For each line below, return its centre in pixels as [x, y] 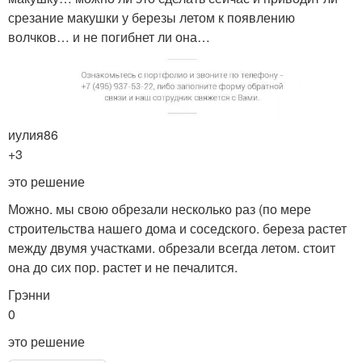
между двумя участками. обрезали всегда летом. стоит [172, 247]
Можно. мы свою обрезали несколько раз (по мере [160, 208]
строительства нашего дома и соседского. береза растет [177, 228]
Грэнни [29, 294]
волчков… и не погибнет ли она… [109, 36]
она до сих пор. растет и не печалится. [123, 267]
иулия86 [33, 134]
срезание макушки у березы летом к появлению [152, 17]
